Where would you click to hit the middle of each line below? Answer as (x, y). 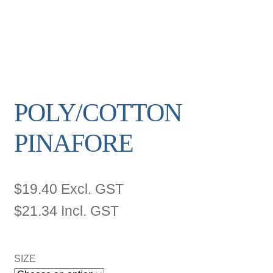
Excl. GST (90, 189)
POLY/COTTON (97, 112)
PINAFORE (73, 143)
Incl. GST (88, 211)
